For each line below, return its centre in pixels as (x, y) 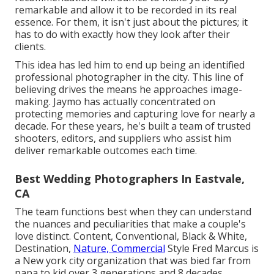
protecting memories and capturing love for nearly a (135, 114)
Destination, (44, 249)
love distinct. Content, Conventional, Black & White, (131, 236)
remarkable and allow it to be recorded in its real (126, 10)
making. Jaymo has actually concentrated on (115, 102)
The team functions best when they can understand (133, 212)
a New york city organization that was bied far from (133, 261)
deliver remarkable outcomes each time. (106, 151)
